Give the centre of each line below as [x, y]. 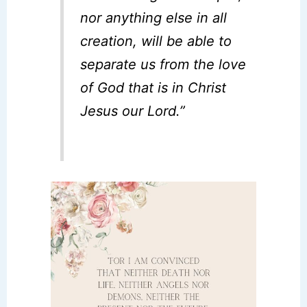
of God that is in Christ [153, 88]
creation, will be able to [156, 41]
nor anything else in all [154, 18]
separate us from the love [163, 65]
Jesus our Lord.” [133, 111]
